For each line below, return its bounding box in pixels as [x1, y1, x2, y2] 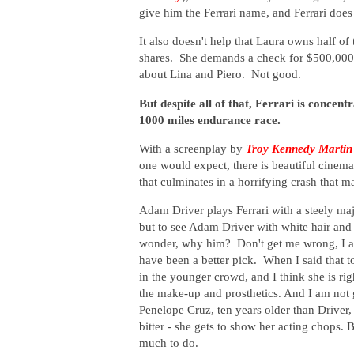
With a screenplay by [139, 141, 246, 156]
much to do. [139, 336, 198, 350]
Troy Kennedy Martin [246, 141, 352, 156]
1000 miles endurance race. [139, 112, 281, 126]
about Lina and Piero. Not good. [139, 67, 301, 81]
